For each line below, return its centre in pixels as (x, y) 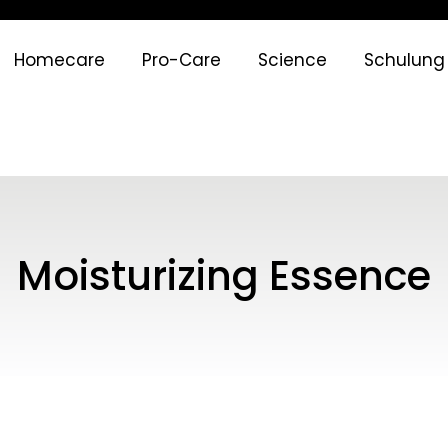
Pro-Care (182, 60)
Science (293, 60)
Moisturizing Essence (224, 276)
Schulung (405, 60)
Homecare (60, 60)
